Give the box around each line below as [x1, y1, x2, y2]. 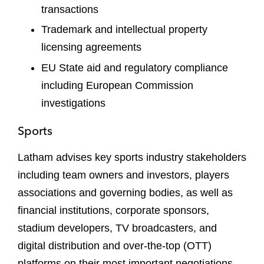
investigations [41, 97, 105, 109]
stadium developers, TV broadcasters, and [18, 222, 217, 234]
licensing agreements [41, 41, 141, 53]
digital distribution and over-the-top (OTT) [18, 239, 212, 252]
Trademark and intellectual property [41, 24, 207, 35]
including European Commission [41, 79, 193, 91]
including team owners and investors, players [18, 169, 229, 181]
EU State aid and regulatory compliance [41, 61, 228, 74]
